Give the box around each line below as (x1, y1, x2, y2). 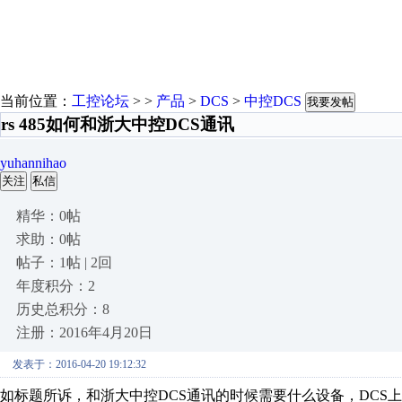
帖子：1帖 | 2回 (16, 255, 112, 270)
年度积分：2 (16, 278, 95, 293)
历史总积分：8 (16, 301, 109, 317)
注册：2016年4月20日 (16, 325, 153, 340)
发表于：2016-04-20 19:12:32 (13, 358, 146, 371)
